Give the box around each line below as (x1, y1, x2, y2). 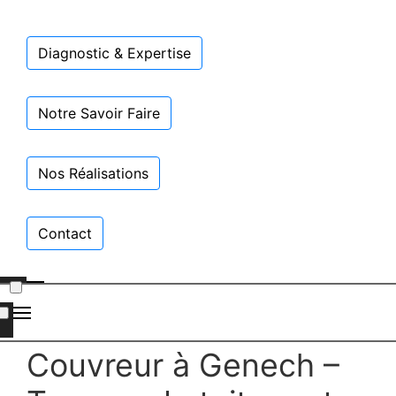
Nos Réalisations (38, 164, 148, 182)
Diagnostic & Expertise (38, 43, 191, 62)
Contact (38, 224, 92, 242)
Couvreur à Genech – (27, 346, 339, 385)
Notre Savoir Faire (38, 103, 160, 122)
